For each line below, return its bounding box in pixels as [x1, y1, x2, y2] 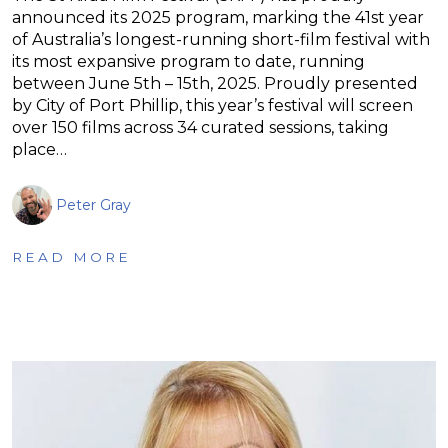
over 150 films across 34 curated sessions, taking [12, 117, 389, 137]
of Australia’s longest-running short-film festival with [12, 29, 430, 49]
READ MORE [12, 248, 131, 265]
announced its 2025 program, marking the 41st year [12, 7, 424, 27]
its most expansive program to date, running [12, 51, 365, 71]
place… [12, 139, 67, 159]
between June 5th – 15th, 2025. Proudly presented [12, 73, 418, 93]
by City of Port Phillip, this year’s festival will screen [12, 95, 413, 115]
